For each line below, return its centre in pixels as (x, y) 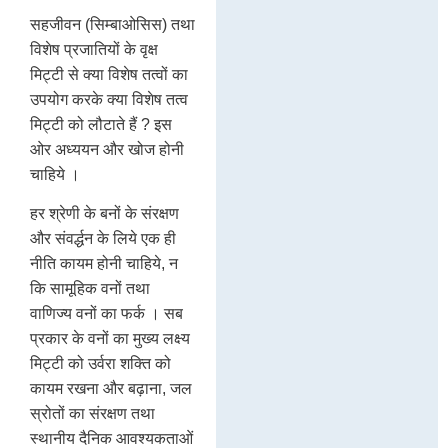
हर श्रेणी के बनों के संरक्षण (104, 214)
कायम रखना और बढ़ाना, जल (111, 389)
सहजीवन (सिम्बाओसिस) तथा (112, 24)
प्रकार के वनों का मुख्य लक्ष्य (110, 339)
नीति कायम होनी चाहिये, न (104, 264)
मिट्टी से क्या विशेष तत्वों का (109, 74)
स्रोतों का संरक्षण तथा (92, 414)
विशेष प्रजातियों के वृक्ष (94, 49)
